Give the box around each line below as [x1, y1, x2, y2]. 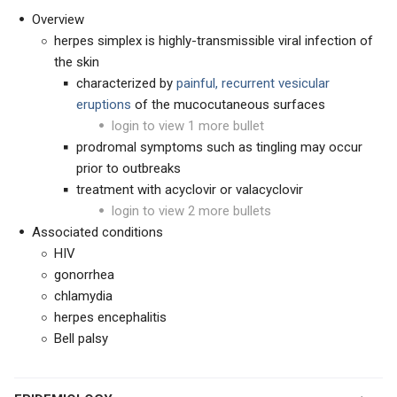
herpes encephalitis [54, 309, 167, 325]
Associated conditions [32, 224, 163, 240]
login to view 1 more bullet [112, 118, 264, 134]
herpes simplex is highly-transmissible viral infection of [54, 33, 373, 49]
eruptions [76, 97, 131, 113]
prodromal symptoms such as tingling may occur [76, 139, 362, 155]
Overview [32, 12, 84, 27]
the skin [54, 54, 99, 70]
